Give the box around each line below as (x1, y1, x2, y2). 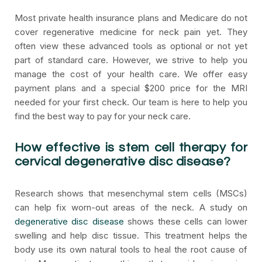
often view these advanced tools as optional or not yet (15, 40, 247, 51)
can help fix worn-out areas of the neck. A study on (15, 202, 247, 213)
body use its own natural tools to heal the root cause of (15, 244, 247, 255)
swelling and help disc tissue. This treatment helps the (15, 230, 247, 241)
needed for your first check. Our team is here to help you (15, 96, 247, 108)
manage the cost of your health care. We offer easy (15, 68, 247, 80)
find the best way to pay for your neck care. (15, 111, 191, 122)
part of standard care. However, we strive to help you (15, 54, 247, 65)
